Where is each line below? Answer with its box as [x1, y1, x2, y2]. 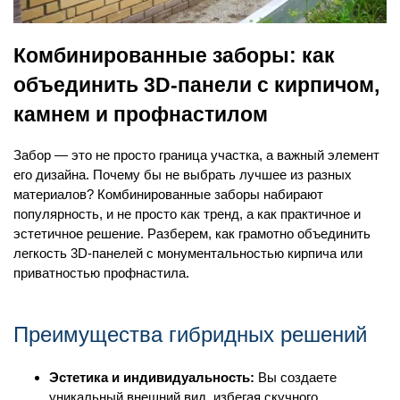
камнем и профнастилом [13, 103, 268, 126]
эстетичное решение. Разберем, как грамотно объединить [13, 226, 371, 242]
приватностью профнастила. [13, 265, 189, 281]
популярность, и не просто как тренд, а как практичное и [13, 206, 361, 222]
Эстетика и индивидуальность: [49, 369, 254, 385]
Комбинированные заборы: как [13, 44, 335, 67]
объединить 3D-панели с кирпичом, [13, 73, 379, 96]
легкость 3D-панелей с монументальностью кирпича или [13, 246, 362, 262]
